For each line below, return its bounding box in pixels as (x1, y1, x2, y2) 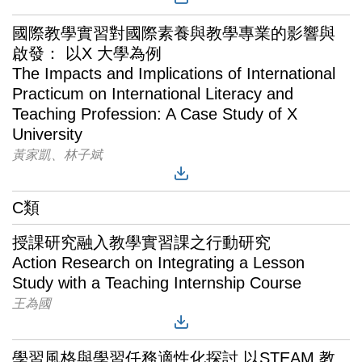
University (12, 125, 82, 143)
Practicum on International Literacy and (12, 85, 293, 103)
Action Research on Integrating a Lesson (12, 254, 305, 271)
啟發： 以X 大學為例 (12, 44, 162, 62)
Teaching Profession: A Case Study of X (12, 105, 297, 123)
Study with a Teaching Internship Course (12, 274, 301, 292)
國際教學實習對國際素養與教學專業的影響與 (12, 24, 335, 42)
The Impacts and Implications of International (12, 65, 335, 82)
